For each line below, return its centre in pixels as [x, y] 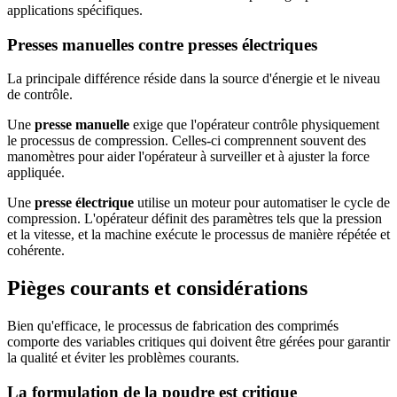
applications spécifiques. [75, 10]
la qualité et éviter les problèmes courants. [123, 358]
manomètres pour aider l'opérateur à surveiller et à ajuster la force [188, 157]
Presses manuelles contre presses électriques [162, 44]
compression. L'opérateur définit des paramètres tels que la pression [195, 219]
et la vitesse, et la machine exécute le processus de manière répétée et [198, 235]
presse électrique [84, 203]
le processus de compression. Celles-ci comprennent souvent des [187, 141]
